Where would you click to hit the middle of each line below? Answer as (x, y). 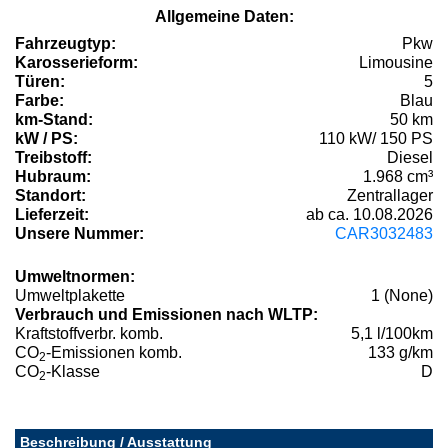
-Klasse (73, 371)
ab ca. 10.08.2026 (369, 214)
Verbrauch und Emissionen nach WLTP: (166, 314)
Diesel (410, 157)
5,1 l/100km (392, 333)
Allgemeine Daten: (224, 16)
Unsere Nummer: (79, 233)
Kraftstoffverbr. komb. (89, 333)
